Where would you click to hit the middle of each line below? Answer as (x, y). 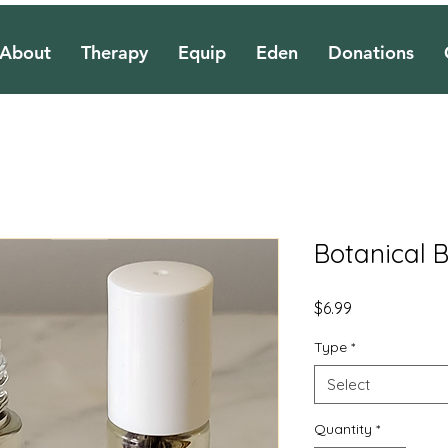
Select (348, 385)
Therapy (114, 53)
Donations (370, 53)
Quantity (343, 429)
